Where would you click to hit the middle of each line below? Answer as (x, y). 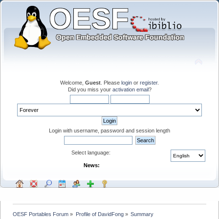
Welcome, (73, 82)
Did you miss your (90, 89)
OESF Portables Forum (41, 214)
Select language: (91, 152)
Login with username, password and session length (109, 130)
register (149, 82)
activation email (130, 89)
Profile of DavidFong (99, 214)
